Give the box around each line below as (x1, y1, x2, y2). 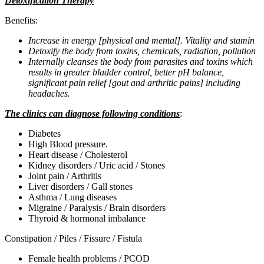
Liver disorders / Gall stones (28, 181, 133, 192)
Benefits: (5, 15, 38, 25)
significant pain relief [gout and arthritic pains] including (28, 77, 240, 88)
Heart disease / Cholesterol (28, 149, 127, 160)
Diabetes (28, 128, 61, 138)
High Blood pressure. (28, 138, 108, 149)
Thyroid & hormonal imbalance (28, 213, 146, 223)
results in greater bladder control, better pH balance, (28, 67, 224, 77)
